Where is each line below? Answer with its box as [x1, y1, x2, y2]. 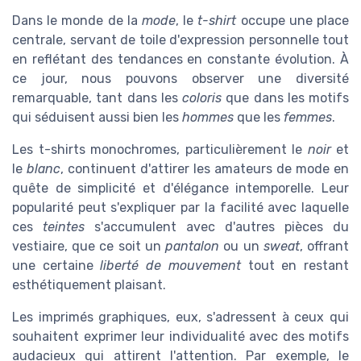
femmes [284, 109, 332, 125]
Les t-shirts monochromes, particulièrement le [12, 141, 308, 157]
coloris [182, 89, 222, 106]
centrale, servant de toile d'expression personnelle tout [12, 31, 349, 48]
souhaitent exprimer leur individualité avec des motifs [12, 328, 349, 344]
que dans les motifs [222, 89, 349, 106]
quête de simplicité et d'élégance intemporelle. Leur [12, 180, 349, 196]
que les [234, 109, 284, 125]
